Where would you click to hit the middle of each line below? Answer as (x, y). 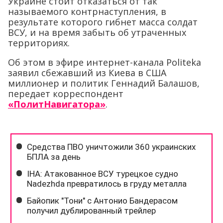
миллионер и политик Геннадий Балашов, (104, 83)
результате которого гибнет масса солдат (103, 22)
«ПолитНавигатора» (57, 104)
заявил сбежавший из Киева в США (87, 72)
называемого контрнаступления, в (87, 11)
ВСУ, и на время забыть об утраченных (97, 32)
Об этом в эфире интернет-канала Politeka (105, 62)
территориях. (39, 43)
